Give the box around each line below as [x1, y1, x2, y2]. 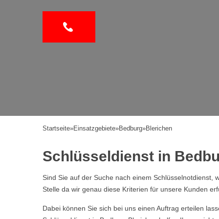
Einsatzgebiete [73, 125, 115, 132]
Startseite [43, 125, 70, 132]
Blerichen [146, 125, 172, 132]
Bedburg [119, 125, 142, 132]
